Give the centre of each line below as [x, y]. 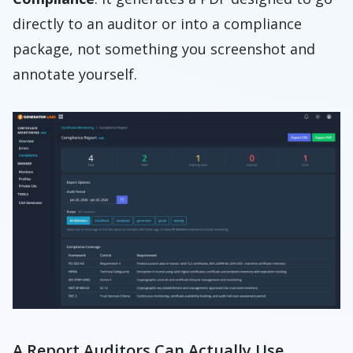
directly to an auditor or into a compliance [157, 24]
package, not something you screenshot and [164, 49]
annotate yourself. [75, 74]
